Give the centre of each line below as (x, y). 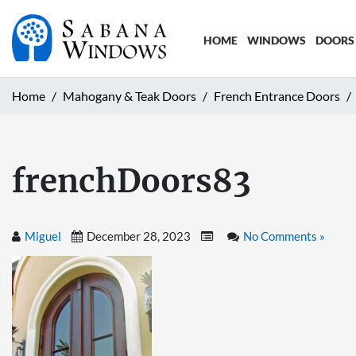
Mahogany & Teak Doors (130, 95)
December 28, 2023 (139, 236)
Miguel (43, 236)
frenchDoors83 (132, 181)
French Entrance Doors (277, 95)
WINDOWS (276, 40)
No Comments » (284, 236)
